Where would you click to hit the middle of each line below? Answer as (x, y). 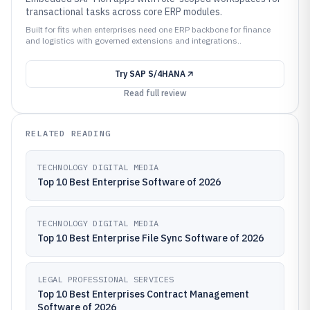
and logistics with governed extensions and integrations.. (134, 40)
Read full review (155, 93)
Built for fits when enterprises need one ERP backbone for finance (148, 29)
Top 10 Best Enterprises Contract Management (143, 294)
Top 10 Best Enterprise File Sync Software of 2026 (151, 238)
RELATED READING (68, 133)
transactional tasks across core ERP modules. (124, 12)
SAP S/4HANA (157, 74)
